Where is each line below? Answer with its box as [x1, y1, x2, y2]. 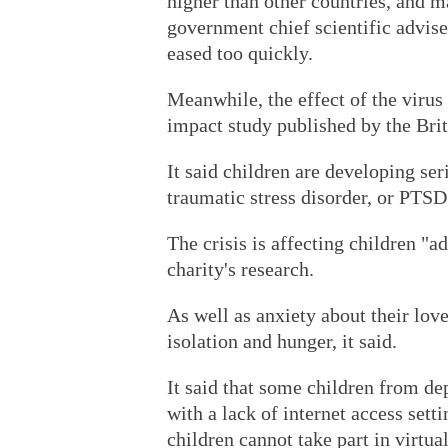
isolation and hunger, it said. [167, 330, 397, 352]
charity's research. [167, 258, 314, 280]
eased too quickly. [167, 42, 313, 64]
